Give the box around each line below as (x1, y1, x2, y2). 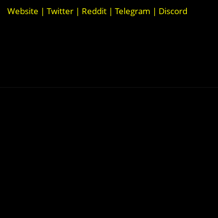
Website (7, 5, 38, 17)
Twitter (47, 5, 73, 17)
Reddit (82, 5, 107, 17)
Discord (159, 5, 187, 17)
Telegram (115, 5, 150, 17)
